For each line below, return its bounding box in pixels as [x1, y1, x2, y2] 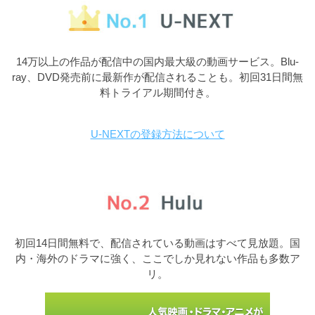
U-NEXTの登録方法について [90, 127, 225, 140]
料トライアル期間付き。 [99, 86, 216, 98]
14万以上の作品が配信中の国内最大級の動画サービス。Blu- [16, 55, 299, 67]
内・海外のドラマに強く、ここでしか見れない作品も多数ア [15, 252, 300, 265]
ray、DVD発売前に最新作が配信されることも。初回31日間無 [12, 70, 303, 83]
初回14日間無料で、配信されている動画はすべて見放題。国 [15, 237, 300, 250]
